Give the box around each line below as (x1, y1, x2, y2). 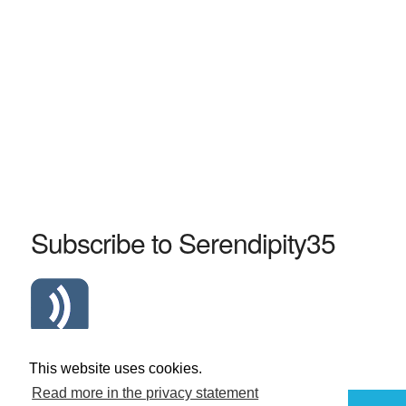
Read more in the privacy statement (32, 385, 259, 401)
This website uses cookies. (29, 361, 202, 377)
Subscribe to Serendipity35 (30, 223, 335, 263)
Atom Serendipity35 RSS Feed (48, 346, 230, 366)
